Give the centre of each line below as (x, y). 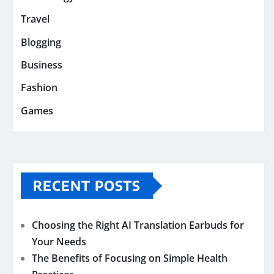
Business (42, 65)
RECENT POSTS (87, 186)
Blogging (41, 42)
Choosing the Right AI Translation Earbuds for (138, 225)
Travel (35, 19)
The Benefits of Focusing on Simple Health (130, 258)
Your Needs (59, 242)
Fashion (39, 88)
